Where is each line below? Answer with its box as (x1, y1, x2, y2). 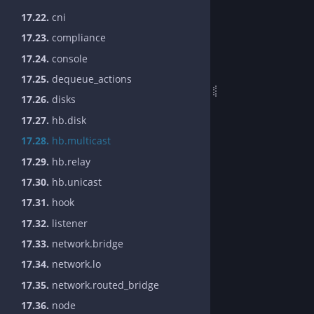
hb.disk (49, 113, 86, 127)
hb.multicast (49, 134, 111, 148)
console (49, 51, 88, 65)
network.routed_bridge (49, 278, 159, 292)
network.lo (49, 257, 101, 271)
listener (49, 216, 88, 230)
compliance (49, 31, 106, 45)
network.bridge (49, 237, 123, 251)
